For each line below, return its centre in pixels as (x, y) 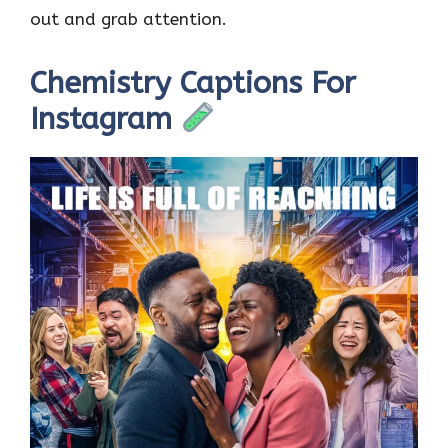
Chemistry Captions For (193, 83)
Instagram (105, 119)
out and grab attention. (128, 18)
